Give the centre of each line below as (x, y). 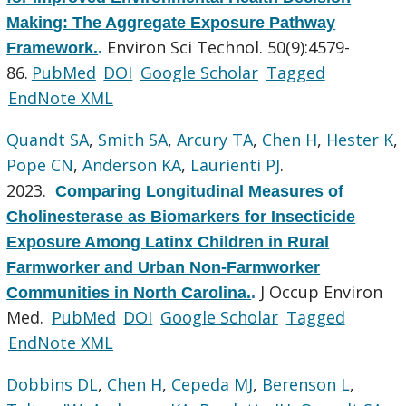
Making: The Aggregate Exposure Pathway (171, 22)
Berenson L (306, 384)
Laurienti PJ (236, 164)
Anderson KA (132, 164)
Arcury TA (215, 139)
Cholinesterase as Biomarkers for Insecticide (181, 216)
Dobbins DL (53, 384)
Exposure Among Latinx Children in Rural (168, 242)
